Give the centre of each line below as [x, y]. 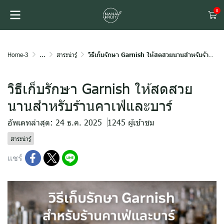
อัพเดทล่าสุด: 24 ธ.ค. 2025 [55, 122]
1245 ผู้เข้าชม [131, 122]
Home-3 [18, 54]
